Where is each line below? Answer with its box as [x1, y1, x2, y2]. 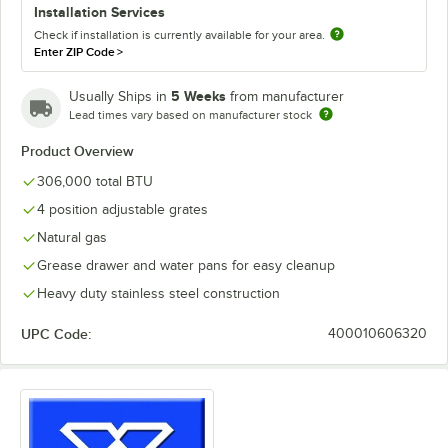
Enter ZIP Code [34, 45, 115, 59]
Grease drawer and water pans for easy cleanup [37, 258, 335, 273]
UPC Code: [21, 326, 91, 342]
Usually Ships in [69, 89, 171, 104]
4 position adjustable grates [37, 202, 208, 217]
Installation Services [34, 4, 165, 20]
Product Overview [21, 143, 134, 159]
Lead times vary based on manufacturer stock [69, 108, 312, 122]
